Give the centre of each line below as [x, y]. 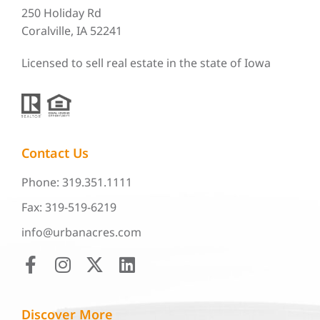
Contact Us [55, 153]
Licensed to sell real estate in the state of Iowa [146, 62]
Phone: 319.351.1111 [77, 182]
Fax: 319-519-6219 [69, 207]
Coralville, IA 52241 [72, 30]
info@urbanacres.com [81, 232]
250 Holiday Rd [61, 12]
